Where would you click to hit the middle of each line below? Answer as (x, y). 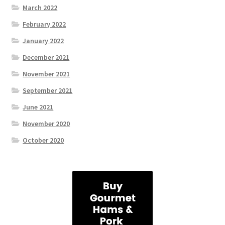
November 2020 (46, 123)
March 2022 (40, 7)
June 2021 (38, 107)
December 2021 (46, 57)
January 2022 (43, 40)
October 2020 (43, 140)
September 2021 (48, 90)
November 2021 (46, 74)
